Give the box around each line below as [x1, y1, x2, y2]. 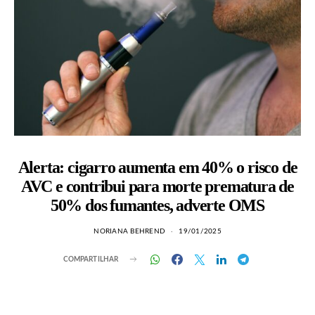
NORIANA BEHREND [94, 228, 165, 235]
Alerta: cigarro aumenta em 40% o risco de [18, 158, 297, 176]
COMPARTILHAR [63, 255, 119, 263]
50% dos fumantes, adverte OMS [50, 196, 265, 214]
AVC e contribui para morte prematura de [20, 177, 295, 195]
